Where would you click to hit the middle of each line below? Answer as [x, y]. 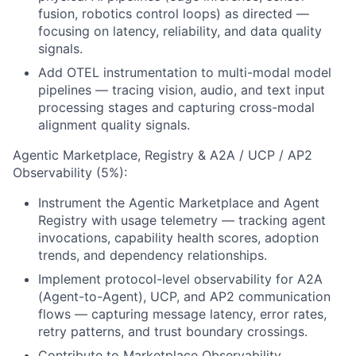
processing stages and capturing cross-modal [176, 107]
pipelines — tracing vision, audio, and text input [182, 90]
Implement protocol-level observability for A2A [180, 279]
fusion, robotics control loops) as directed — [174, 14]
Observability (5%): [70, 172]
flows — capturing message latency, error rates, [182, 314]
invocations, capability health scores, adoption [178, 238]
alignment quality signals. [114, 125]
